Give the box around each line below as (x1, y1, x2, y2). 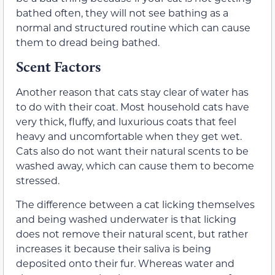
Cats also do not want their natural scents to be (16, 144, 249, 158)
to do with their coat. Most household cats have (16, 100, 249, 114)
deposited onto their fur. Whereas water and (16, 256, 234, 269)
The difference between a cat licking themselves (16, 197, 255, 211)
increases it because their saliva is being (16, 241, 211, 255)
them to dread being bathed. (16, 35, 160, 48)
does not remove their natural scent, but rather (16, 227, 248, 240)
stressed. (16, 174, 60, 187)
